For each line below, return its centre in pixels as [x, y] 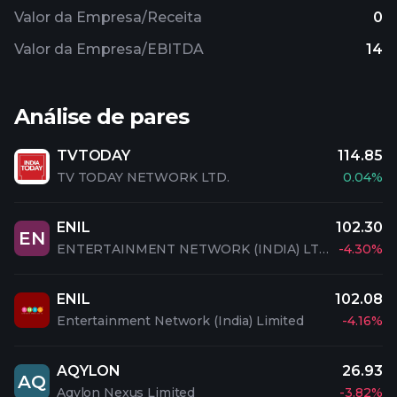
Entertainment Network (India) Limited [180, 321]
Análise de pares [101, 117]
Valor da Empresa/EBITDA [109, 49]
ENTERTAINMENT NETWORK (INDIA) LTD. [323, 249]
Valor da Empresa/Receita [108, 17]
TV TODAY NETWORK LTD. [144, 177]
